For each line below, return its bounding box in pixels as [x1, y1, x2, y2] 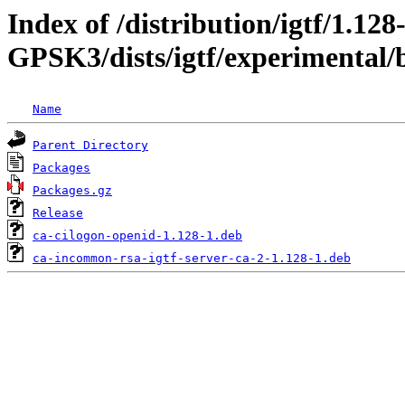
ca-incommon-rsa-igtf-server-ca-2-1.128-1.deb [33, 251, 351, 266]
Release [33, 206, 83, 221]
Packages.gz [33, 184, 112, 198]
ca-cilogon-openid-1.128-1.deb [33, 229, 242, 243]
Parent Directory [33, 138, 148, 153]
